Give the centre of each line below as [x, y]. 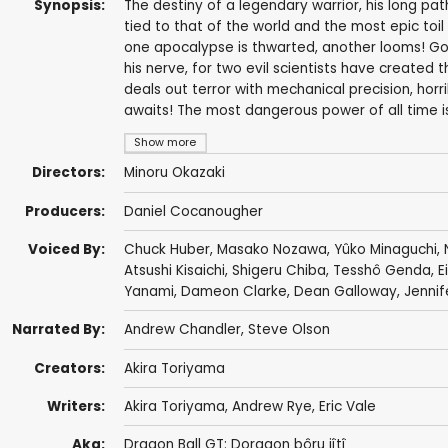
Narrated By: [58, 330]
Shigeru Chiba [278, 271]
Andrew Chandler [182, 330]
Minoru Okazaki [174, 173]
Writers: [75, 407]
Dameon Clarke [233, 292]
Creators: [69, 368]
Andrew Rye [271, 407]
